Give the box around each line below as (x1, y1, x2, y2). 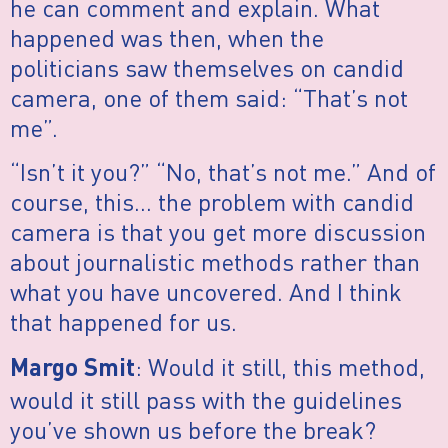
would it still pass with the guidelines (10, 383, 402, 415)
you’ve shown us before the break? (10, 413, 376, 445)
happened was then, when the (10, 22, 324, 54)
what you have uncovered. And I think (10, 276, 402, 308)
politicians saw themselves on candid (10, 52, 404, 84)
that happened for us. (10, 306, 237, 338)
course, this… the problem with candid (10, 186, 414, 218)
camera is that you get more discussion (10, 216, 426, 248)
